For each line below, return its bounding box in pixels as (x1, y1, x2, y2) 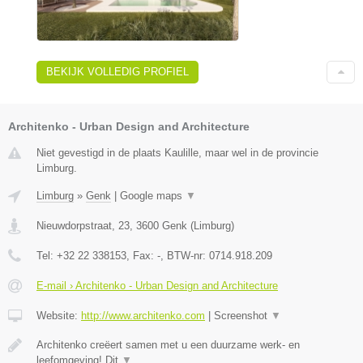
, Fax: (126, 249, 157, 262)
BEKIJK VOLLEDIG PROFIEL (46, 65, 189, 78)
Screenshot (214, 309, 271, 322)
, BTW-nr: (160, 249, 209, 262)
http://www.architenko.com (81, 309, 205, 322)
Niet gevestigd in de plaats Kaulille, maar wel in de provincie (36, 146, 318, 159)
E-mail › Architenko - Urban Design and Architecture (36, 279, 278, 292)
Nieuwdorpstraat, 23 (36, 219, 130, 232)
